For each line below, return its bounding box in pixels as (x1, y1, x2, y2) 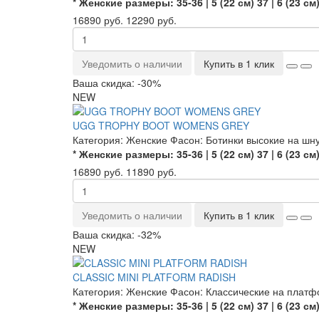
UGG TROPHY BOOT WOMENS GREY (73, 118, 249, 132)
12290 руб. (126, 13, 177, 27)
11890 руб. (126, 164, 177, 179)
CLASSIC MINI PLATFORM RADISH (73, 270, 236, 284)
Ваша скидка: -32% (73, 227, 161, 241)
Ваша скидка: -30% (73, 75, 161, 90)
